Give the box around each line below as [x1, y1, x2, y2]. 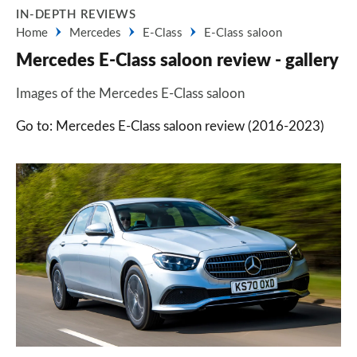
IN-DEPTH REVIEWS [16, 9, 135, 21]
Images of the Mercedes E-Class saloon [16, 87, 245, 100]
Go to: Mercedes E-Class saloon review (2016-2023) [16, 120, 324, 133]
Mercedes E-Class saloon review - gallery [16, 52, 339, 69]
